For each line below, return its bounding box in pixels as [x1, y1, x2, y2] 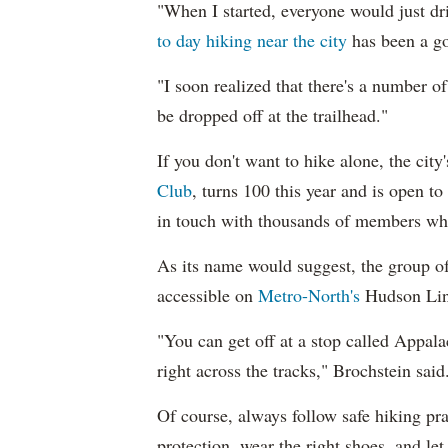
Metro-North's [258, 283, 360, 307]
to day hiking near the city [157, 28, 347, 52]
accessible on [157, 283, 258, 307]
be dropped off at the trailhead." [157, 103, 388, 127]
